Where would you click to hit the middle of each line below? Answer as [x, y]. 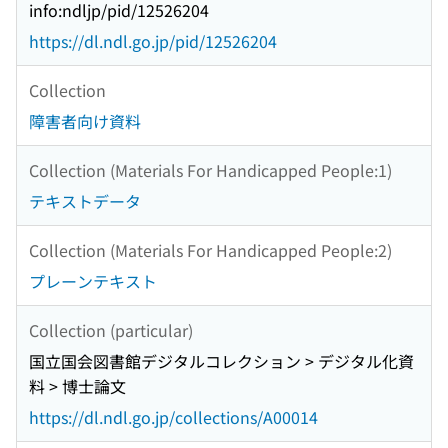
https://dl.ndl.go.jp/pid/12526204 [153, 41]
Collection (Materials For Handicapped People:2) [210, 249]
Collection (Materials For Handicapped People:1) [210, 169]
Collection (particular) [111, 329]
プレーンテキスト [93, 281]
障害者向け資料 [85, 121]
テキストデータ [85, 201]
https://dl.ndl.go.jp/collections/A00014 [173, 417]
